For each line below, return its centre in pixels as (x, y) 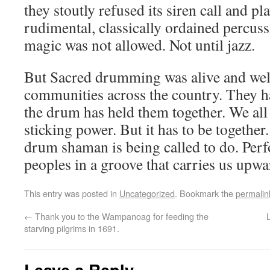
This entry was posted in (72, 193)
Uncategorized (147, 193)
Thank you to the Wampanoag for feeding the (121, 216)
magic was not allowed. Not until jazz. (140, 45)
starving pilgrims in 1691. (72, 228)
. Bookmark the (205, 193)
